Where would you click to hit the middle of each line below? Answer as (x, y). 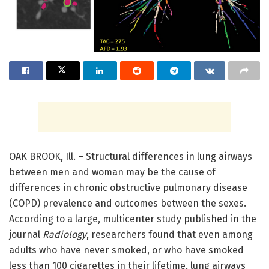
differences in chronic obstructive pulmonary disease (128, 187)
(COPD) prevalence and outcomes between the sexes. (128, 203)
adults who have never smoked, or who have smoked (126, 250)
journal (26, 234)
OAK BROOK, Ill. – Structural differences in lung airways (131, 156)
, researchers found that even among (170, 234)
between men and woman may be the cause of (112, 172)
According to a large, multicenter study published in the (133, 219)
